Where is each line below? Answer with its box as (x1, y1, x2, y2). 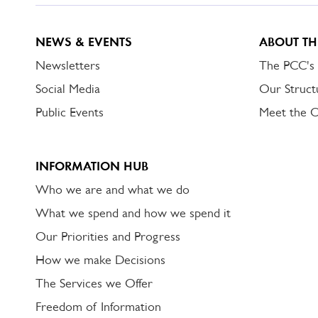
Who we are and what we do (35, 182, 190, 197)
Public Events (35, 105, 104, 119)
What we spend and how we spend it (35, 206, 231, 220)
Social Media (35, 82, 100, 96)
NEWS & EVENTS (35, 34, 132, 50)
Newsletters (35, 58, 100, 72)
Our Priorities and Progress (35, 229, 180, 243)
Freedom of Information (35, 300, 161, 314)
